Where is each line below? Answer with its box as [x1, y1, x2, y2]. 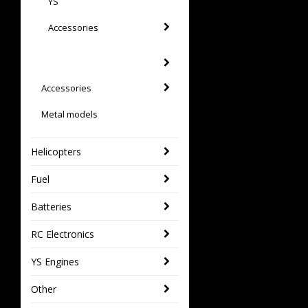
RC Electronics [31, 227, 94, 241]
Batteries [31, 199, 71, 213]
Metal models [41, 107, 98, 120]
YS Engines [31, 254, 79, 268]
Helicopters [31, 144, 81, 158]
